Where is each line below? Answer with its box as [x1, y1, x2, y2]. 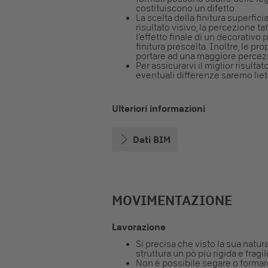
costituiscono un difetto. [136, 3, 236, 14]
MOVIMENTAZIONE [112, 193, 232, 208]
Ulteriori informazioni [112, 103, 205, 114]
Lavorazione [112, 222, 166, 232]
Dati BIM [133, 134, 170, 145]
